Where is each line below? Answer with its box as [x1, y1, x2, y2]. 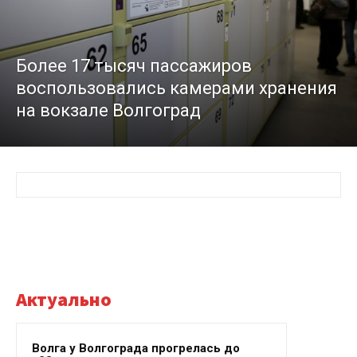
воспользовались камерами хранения [16, 78, 337, 99]
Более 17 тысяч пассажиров [16, 56, 252, 76]
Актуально [16, 287, 112, 312]
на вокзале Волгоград [16, 100, 201, 121]
